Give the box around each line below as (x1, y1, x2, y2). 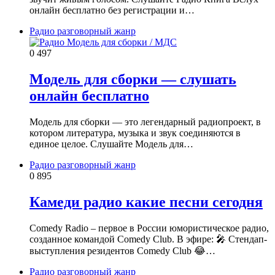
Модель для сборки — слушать (29, 71, 236, 88)
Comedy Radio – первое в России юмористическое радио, (29, 222, 269, 233)
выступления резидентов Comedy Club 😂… (29, 245, 215, 256)
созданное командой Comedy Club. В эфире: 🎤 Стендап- (29, 233, 267, 244)
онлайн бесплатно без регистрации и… (29, 5, 195, 16)
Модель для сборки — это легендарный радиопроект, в (29, 117, 261, 128)
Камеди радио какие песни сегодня (29, 194, 263, 211)
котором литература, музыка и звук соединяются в (29, 128, 241, 139)
